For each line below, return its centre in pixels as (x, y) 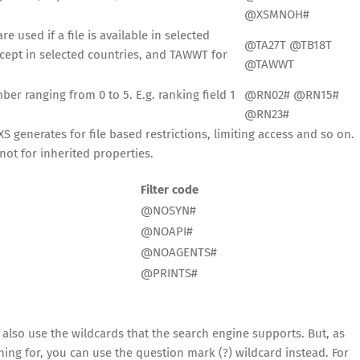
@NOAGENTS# (179, 253)
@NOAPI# (167, 232)
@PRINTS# (169, 274)
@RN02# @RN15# (292, 95)
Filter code (170, 190)
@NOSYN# (168, 211)
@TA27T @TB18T (288, 45)
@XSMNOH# (277, 15)
